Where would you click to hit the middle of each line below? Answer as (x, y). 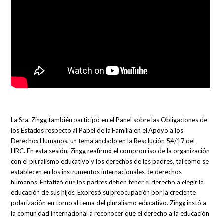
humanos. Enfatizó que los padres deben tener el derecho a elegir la (108, 182)
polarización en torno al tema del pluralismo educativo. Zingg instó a (109, 203)
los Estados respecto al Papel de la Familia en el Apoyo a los (97, 130)
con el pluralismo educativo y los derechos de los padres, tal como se (110, 162)
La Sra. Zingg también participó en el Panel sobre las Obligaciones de (109, 120)
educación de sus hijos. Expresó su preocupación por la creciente (104, 193)
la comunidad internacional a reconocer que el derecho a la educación (110, 213)
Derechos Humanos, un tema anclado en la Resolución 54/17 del (103, 141)
